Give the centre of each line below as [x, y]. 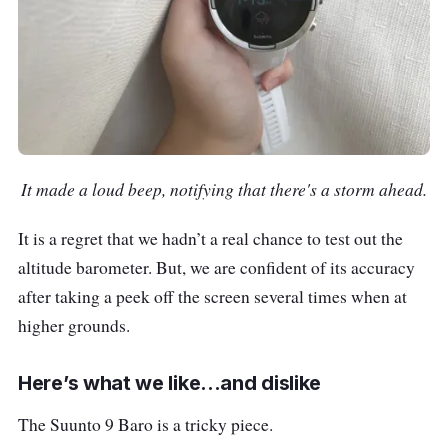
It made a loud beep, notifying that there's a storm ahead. [224, 188]
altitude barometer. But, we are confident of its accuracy [216, 267]
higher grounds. [74, 325]
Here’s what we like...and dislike [170, 382]
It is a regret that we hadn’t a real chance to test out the [210, 238]
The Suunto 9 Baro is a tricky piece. [145, 424]
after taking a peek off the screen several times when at [212, 296]
